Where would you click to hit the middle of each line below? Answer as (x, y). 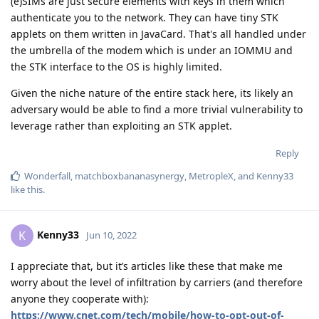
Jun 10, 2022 (111, 235)
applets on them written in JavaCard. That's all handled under (158, 33)
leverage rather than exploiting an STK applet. (121, 125)
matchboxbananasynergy (130, 176)
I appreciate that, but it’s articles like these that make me (147, 266)
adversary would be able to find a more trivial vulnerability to (157, 109)
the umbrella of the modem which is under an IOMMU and (152, 50)
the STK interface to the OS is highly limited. (116, 66)
